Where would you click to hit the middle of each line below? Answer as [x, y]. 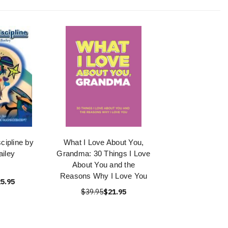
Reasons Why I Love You [104, 176]
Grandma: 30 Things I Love [104, 153]
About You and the [104, 165]
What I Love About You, [104, 142]
